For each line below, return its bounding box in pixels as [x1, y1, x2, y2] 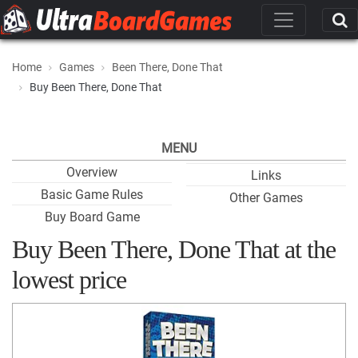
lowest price [12, 265, 126, 294]
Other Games [229, 190, 303, 205]
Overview [66, 165, 117, 180]
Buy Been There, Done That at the [12, 235, 336, 264]
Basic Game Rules [41, 187, 143, 202]
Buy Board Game [44, 209, 140, 225]
